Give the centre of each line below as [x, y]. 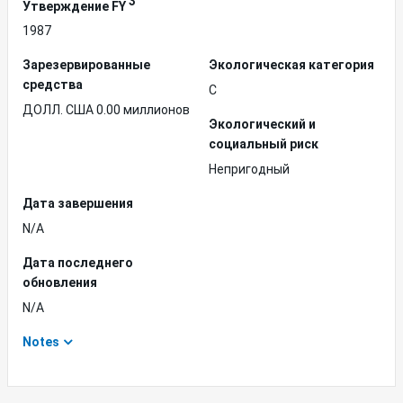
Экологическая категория [291, 65]
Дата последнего [78, 263]
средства [53, 85]
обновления [60, 283]
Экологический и [262, 125]
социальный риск [264, 144]
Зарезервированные [86, 65]
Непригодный [249, 170]
